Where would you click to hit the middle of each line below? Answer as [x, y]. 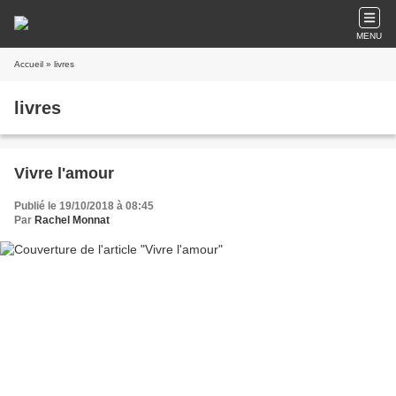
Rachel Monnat [72, 220]
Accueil [29, 64]
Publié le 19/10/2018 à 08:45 [84, 206]
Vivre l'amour [64, 173]
